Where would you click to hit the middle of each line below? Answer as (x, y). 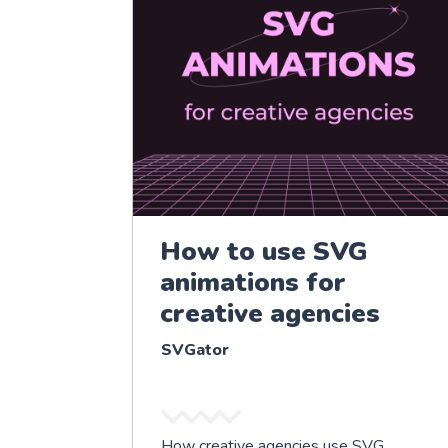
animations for (253, 282)
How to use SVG (264, 251)
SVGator (195, 349)
